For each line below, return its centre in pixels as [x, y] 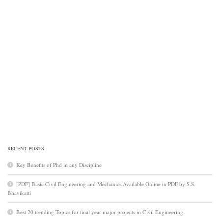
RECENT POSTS [26, 148]
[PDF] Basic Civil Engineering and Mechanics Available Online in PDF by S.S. [106, 184]
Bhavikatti [19, 192]
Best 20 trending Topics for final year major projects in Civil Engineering [100, 212]
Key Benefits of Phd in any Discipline [59, 165]
